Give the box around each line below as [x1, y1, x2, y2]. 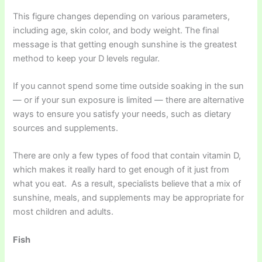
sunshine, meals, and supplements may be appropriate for [13, 192, 244, 204]
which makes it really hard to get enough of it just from [13, 164, 230, 175]
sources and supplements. [13, 122, 119, 133]
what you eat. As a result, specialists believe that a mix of [13, 178, 242, 189]
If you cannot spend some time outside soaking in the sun [13, 80, 244, 91]
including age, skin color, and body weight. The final [13, 25, 219, 36]
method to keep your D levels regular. [13, 53, 160, 64]
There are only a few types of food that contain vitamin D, [13, 150, 242, 161]
